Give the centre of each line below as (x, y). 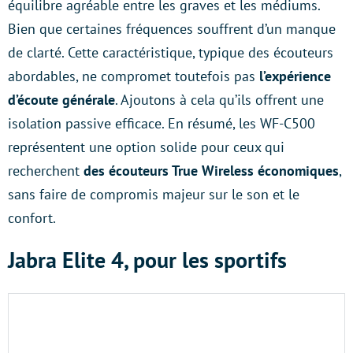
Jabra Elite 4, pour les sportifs (147, 260)
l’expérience (293, 76)
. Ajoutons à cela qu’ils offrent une (219, 100)
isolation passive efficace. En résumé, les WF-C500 (162, 123)
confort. (32, 218)
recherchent (44, 171)
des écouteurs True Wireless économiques (209, 171)
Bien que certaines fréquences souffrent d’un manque (172, 29)
